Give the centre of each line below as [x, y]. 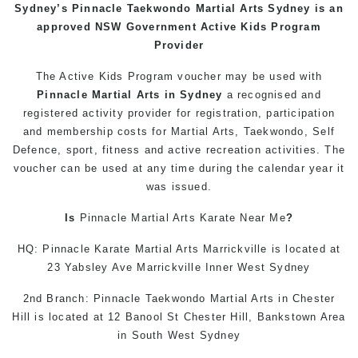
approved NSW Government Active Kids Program [179, 27]
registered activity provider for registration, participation [179, 113]
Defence [35, 150]
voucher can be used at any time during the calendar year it [179, 168]
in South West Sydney [179, 335]
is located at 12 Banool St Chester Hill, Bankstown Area [190, 317]
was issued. [179, 187]
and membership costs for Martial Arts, [133, 131]
